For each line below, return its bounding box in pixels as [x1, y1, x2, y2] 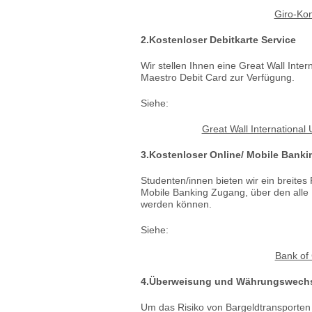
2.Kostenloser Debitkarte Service [141, 34, 296, 45]
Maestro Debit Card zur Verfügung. [141, 72, 295, 83]
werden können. [141, 198, 212, 210]
